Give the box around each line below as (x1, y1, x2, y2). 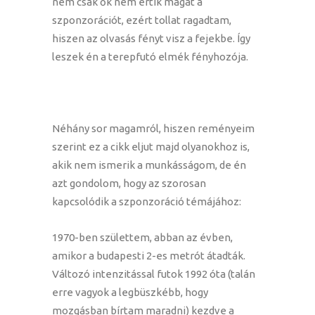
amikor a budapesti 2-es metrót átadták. (52, 249, 245, 262)
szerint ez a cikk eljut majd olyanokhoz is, (52, 140, 250, 153)
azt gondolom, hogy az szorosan (52, 176, 206, 189)
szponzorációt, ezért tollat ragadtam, (52, 13, 231, 26)
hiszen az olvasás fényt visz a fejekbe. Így (52, 32, 250, 44)
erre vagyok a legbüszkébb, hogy (52, 285, 208, 298)
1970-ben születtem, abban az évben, (52, 231, 233, 243)
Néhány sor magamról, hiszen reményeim (52, 122, 255, 134)
